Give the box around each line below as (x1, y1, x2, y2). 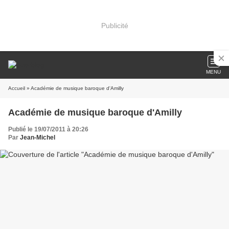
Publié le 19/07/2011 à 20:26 (8, 126, 88, 133)
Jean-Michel (20, 134, 55, 141)
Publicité (101, 21, 128, 30)
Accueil (8, 85, 25, 91)
